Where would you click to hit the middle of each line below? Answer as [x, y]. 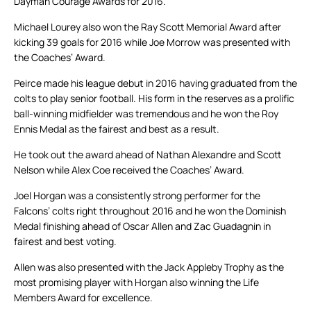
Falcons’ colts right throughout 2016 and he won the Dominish [150, 211]
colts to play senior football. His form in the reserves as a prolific [154, 99]
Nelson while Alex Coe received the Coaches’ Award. [129, 170]
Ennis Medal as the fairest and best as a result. [117, 129]
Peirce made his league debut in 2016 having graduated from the [155, 83]
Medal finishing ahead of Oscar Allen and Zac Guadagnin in [142, 226]
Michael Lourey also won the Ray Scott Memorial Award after [148, 27]
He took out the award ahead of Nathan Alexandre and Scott [148, 155]
